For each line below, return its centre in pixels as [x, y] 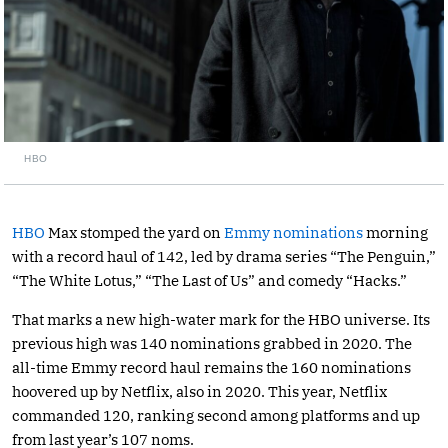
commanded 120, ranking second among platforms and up [216, 415]
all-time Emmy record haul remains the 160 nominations [211, 367]
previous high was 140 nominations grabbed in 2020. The [212, 343]
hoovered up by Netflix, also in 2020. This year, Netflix [199, 391]
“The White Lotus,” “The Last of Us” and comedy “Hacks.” [209, 280]
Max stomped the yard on [134, 232]
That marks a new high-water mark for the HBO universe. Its [221, 319]
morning [395, 232]
